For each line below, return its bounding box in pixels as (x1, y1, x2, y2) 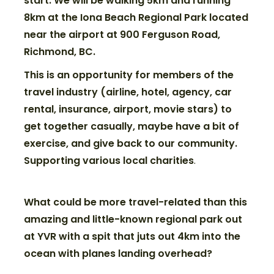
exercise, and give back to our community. (24, 136, 240, 150)
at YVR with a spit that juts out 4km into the (24, 229, 241, 243)
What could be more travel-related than (24, 194, 229, 209)
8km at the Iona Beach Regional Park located (24, 10, 249, 24)
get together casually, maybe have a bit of (24, 119, 240, 133)
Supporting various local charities (24, 153, 194, 168)
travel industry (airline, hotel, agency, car (24, 84, 232, 99)
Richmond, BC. (24, 44, 96, 59)
